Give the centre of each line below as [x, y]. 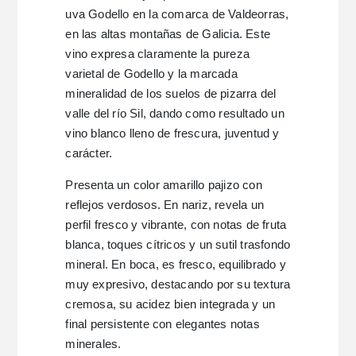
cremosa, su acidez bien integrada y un [170, 304]
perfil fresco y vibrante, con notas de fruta [176, 224]
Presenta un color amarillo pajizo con [164, 184]
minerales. [93, 343]
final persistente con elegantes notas [163, 323]
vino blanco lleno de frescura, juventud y [172, 133]
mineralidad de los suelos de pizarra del [171, 93]
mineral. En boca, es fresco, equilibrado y [176, 264]
